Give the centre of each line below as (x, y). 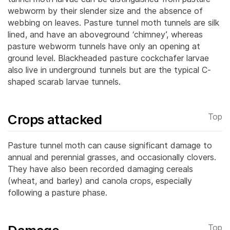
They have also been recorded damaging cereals (100, 169)
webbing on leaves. (46, 22)
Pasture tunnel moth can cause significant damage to (110, 145)
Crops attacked (55, 119)
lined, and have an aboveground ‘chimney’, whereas (105, 34)
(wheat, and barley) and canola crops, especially (100, 180)
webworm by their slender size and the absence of (105, 11)
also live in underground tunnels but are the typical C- (109, 70)
